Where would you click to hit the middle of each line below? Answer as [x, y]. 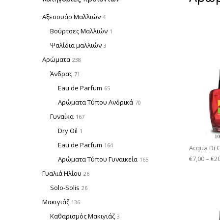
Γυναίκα [62, 116]
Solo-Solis [65, 187]
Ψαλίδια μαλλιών [76, 45]
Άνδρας [61, 73]
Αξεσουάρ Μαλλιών [71, 16]
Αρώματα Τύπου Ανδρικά [96, 102]
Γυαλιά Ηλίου [62, 173]
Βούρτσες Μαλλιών [79, 31]
